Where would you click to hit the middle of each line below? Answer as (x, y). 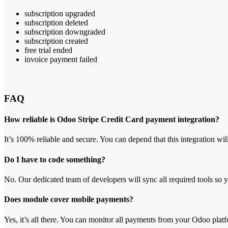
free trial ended (48, 50)
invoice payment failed (61, 60)
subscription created (56, 41)
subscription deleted (56, 23)
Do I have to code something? (55, 159)
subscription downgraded (65, 32)
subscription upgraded (60, 14)
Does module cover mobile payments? (69, 199)
